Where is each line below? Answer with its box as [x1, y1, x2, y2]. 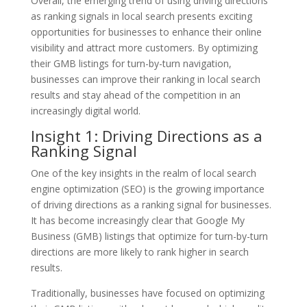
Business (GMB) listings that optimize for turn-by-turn [30, 229, 268, 243]
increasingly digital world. [30, 103, 140, 117]
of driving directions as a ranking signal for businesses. [30, 197, 271, 211]
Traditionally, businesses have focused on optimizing [30, 286, 265, 299]
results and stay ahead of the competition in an [30, 88, 241, 101]
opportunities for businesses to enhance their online [30, 25, 262, 38]
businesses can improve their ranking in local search [30, 72, 260, 86]
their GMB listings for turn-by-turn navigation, [30, 56, 232, 70]
